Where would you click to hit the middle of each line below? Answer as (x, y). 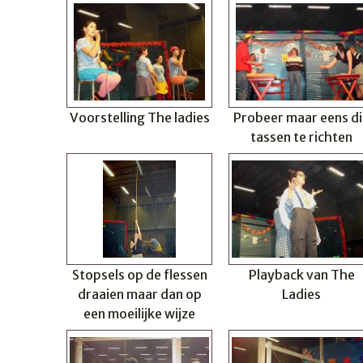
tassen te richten (301, 137)
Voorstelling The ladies (139, 117)
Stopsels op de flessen (139, 275)
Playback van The (301, 275)
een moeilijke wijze (139, 314)
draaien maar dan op (139, 294)
